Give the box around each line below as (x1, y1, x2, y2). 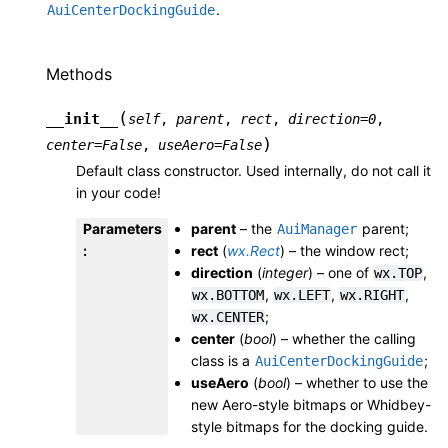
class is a (191, 352, 254, 370)
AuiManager (277, 221, 357, 238)
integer (262, 264, 308, 282)
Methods (46, 63, 112, 84)
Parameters (83, 220, 162, 238)
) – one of (308, 264, 373, 282)
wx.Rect (227, 242, 280, 260)
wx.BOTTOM (192, 287, 264, 304)
